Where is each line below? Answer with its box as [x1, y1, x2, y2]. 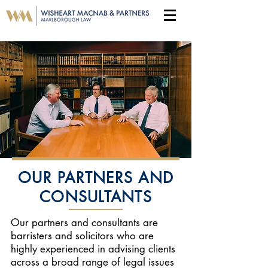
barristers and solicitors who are [11, 229, 154, 242]
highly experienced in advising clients [11, 242, 175, 255]
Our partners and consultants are [11, 216, 158, 229]
